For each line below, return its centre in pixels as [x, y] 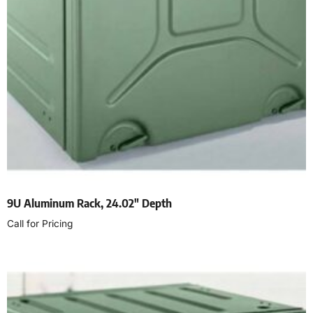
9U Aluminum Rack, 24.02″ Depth [89, 203]
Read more [37, 255]
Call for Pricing [40, 223]
